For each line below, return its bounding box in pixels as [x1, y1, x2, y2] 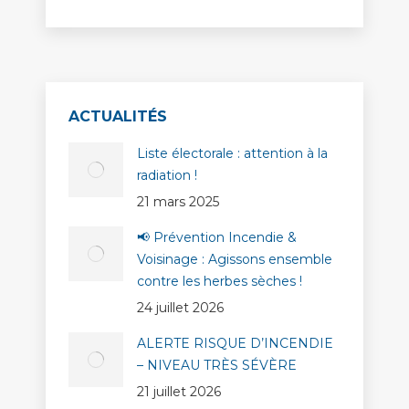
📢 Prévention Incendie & [137, 229, 297, 246]
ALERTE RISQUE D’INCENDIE [137, 335, 333, 351]
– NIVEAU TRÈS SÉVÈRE [137, 357, 297, 373]
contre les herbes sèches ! [137, 273, 302, 289]
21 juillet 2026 [137, 383, 221, 400]
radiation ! [137, 167, 197, 184]
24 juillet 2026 [137, 299, 224, 316]
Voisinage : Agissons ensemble [137, 251, 332, 267]
